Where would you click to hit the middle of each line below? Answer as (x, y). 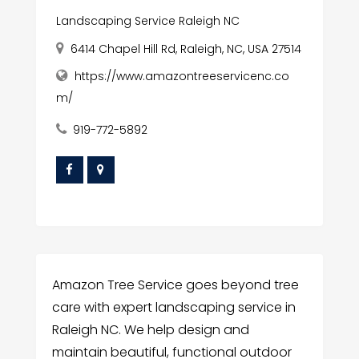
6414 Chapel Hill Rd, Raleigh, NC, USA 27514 (186, 48)
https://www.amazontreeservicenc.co (182, 76)
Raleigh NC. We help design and (150, 329)
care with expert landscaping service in (173, 307)
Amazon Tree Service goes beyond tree (175, 284)
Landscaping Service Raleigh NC (147, 20)
